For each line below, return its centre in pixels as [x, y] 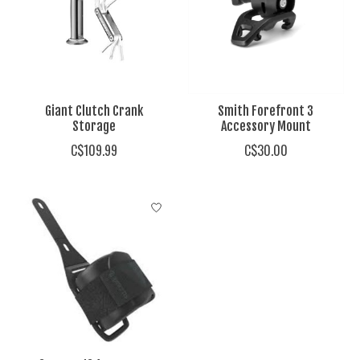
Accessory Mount [266, 127]
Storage [94, 127]
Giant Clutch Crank [94, 111]
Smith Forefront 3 [266, 111]
